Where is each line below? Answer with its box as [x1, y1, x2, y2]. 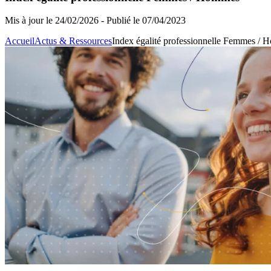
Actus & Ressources [34, 36, 112, 47]
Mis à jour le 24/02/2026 [5, 15, 99, 26]
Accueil [5, 36, 34, 47]
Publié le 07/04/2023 [106, 15, 186, 26]
